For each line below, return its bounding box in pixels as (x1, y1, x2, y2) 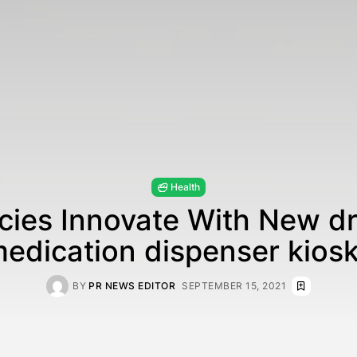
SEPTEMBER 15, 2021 (182, 280, 286, 292)
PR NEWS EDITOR (88, 280, 175, 292)
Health (171, 181, 200, 193)
